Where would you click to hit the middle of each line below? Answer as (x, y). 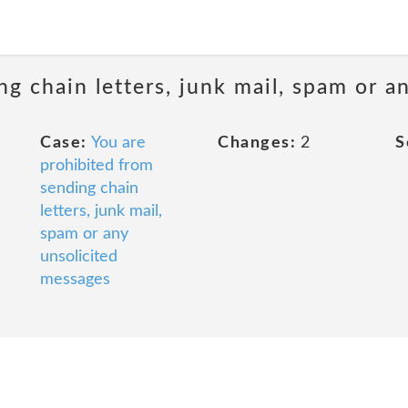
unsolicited (79, 257)
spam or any (84, 234)
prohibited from (97, 166)
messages (75, 280)
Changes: (257, 143)
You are (118, 143)
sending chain (89, 189)
